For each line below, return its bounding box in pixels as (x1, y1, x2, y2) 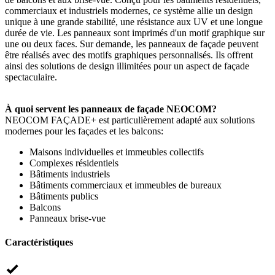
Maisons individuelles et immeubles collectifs (29, 146, 204, 157)
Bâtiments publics (29, 190, 98, 201)
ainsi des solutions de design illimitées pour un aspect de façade (5, 60, 249, 71)
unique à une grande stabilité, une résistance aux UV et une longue (5, 16, 263, 27)
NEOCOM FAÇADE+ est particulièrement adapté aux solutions (5, 114, 255, 125)
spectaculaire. (5, 71, 57, 82)
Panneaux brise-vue (29, 212, 106, 223)
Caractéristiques (5, 237, 73, 248)
